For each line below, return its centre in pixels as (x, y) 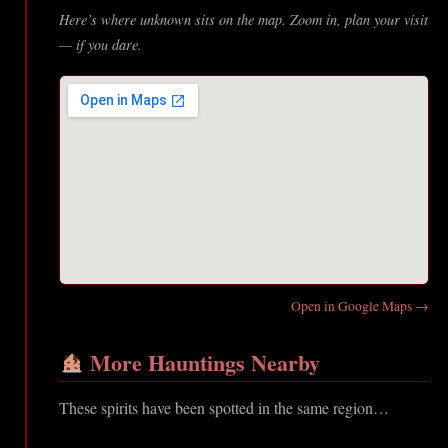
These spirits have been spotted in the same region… (224, 408)
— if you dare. (100, 45)
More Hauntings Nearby (202, 363)
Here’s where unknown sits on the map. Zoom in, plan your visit (243, 20)
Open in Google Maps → (360, 306)
